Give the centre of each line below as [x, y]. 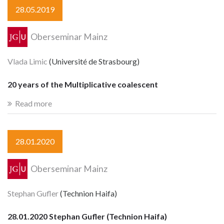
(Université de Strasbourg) [93, 61]
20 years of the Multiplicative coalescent [83, 84]
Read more [33, 103]
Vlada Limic [27, 61]
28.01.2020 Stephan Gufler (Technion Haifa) [87, 216]
